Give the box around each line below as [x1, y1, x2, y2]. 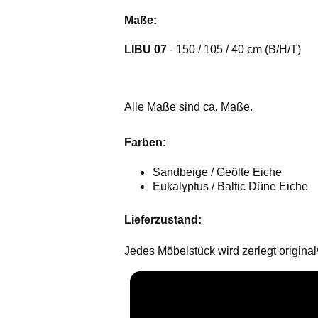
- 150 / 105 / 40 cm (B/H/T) [166, 43, 301, 56]
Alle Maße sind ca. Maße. [124, 101, 256, 114]
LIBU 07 [124, 43, 167, 56]
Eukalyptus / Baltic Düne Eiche [152, 180, 308, 193]
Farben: [124, 136, 169, 149]
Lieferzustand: [124, 213, 202, 226]
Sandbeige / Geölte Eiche [152, 166, 282, 179]
